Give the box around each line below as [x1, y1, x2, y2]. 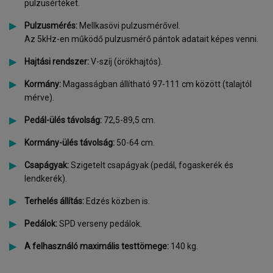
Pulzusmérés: [24, 21, 77, 30]
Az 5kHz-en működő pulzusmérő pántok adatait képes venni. [24, 34, 260, 44]
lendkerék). [24, 174, 67, 183]
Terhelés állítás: [24, 196, 84, 206]
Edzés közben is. [84, 196, 150, 206]
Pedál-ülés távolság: [24, 115, 102, 125]
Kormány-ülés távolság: [24, 138, 115, 147]
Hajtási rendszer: [24, 57, 89, 66]
